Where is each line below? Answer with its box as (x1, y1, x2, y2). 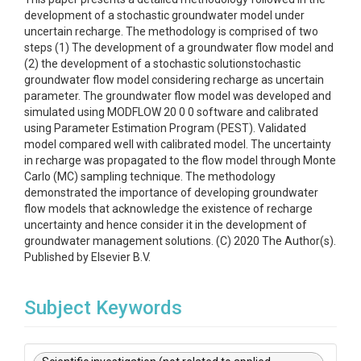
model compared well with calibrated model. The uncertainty (24, 138, 331, 151)
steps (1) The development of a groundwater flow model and (24, 41, 334, 54)
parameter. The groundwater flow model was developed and (24, 89, 331, 102)
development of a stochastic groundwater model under (24, 9, 305, 22)
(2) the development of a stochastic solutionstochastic (24, 57, 301, 70)
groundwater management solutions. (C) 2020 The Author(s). (24, 234, 336, 247)
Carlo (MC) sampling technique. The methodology (24, 170, 276, 183)
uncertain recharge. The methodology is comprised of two (24, 25, 318, 38)
